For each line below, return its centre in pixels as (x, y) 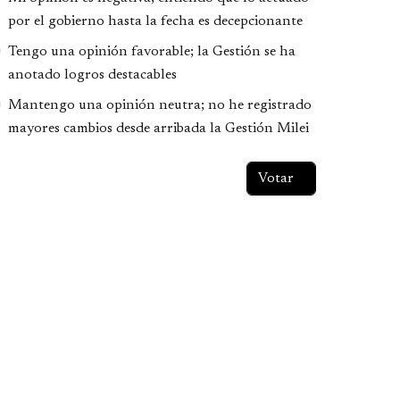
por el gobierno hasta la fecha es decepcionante (155, 21)
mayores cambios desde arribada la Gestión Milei (158, 128)
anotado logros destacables (92, 75)
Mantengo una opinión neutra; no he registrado (159, 105)
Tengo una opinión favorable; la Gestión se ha (151, 51)
